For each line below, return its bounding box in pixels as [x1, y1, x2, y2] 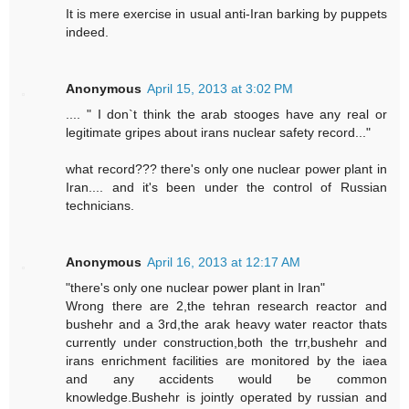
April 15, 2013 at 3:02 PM [147, 80, 294, 96]
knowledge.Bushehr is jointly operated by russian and [66, 389, 387, 404]
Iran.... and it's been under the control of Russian [66, 179, 387, 194]
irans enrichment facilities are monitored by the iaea [66, 352, 387, 368]
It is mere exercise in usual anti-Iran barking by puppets [66, 5, 387, 21]
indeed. [66, 24, 110, 39]
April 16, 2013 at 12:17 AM [147, 254, 301, 269]
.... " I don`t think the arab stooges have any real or [66, 106, 387, 121]
